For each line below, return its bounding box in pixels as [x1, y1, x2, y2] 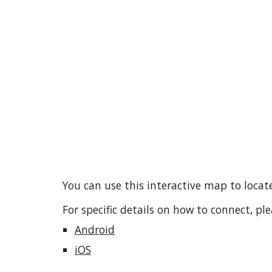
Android [74, 222, 115, 237]
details [120, 202, 157, 217]
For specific [62, 202, 120, 217]
